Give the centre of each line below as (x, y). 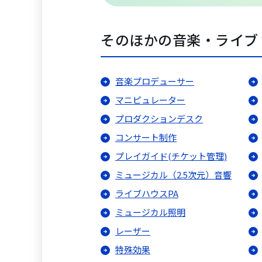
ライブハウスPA (147, 194)
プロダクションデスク (159, 119)
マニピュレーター (150, 100)
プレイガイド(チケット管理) (171, 156)
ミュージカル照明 (150, 212)
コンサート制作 (146, 137)
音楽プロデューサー (155, 81)
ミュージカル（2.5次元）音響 (173, 175)
